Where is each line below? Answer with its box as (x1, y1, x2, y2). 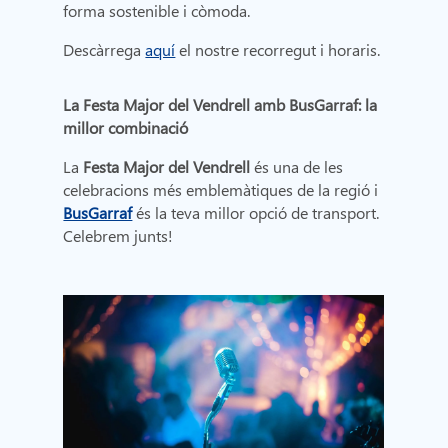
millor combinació (63, 117, 189, 139)
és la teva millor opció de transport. (136, 202, 380, 224)
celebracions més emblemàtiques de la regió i (63, 179, 379, 201)
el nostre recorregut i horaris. (175, 39, 381, 61)
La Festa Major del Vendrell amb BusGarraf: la (63, 94, 378, 116)
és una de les (250, 156, 344, 178)
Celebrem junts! (63, 225, 174, 247)
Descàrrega (63, 39, 146, 61)
